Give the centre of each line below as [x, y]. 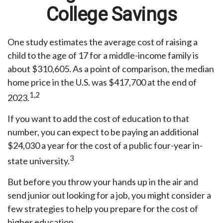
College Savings [111, 14]
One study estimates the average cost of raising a [103, 42]
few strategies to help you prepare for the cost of [103, 209]
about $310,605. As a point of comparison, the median [111, 69]
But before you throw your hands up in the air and [103, 182]
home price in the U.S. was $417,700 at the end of [102, 82]
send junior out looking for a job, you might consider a [109, 195]
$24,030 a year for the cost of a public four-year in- [105, 145]
